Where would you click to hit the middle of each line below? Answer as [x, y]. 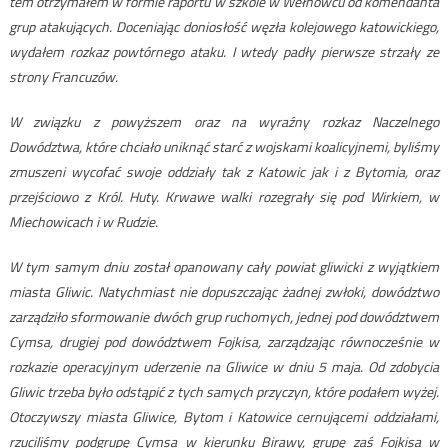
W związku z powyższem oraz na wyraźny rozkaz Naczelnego [224, 122]
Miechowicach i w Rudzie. [83, 222]
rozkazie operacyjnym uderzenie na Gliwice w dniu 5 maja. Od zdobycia [224, 367]
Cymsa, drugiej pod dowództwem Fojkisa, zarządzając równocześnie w [224, 342]
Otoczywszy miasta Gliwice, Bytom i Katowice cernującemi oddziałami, [224, 417]
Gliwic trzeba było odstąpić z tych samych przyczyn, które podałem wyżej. [224, 392]
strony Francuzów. [63, 77]
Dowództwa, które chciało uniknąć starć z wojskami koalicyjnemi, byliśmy [224, 147]
